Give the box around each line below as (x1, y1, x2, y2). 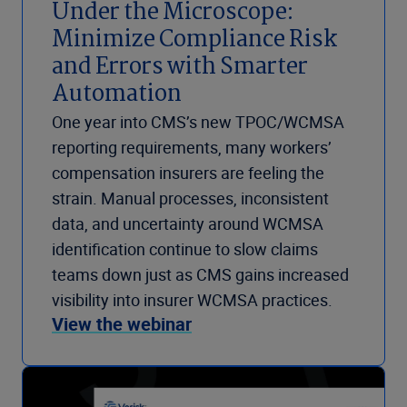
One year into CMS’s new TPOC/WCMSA (52, 111, 344, 134)
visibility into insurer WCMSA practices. (52, 289, 333, 312)
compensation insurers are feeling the (52, 162, 324, 184)
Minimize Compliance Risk (52, 22, 337, 60)
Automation (52, 76, 182, 114)
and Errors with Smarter (52, 49, 308, 87)
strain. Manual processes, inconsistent (52, 187, 329, 210)
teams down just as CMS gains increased (52, 263, 349, 286)
